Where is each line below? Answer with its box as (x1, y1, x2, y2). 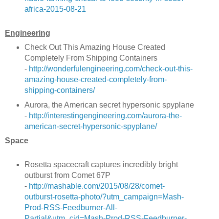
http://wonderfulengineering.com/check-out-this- (28, 64, 193, 73)
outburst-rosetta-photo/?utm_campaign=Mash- (24, 192, 184, 201)
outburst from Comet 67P (24, 171, 110, 179)
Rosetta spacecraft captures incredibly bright (24, 160, 178, 169)
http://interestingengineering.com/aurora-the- (28, 111, 182, 120)
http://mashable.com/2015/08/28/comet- (28, 181, 165, 190)
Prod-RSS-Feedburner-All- (24, 203, 117, 212)
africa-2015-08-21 (24, 5, 86, 14)
